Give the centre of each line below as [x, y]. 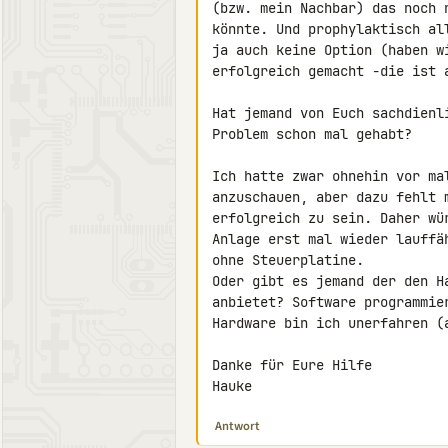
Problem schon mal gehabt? [312, 134]
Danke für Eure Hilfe [292, 365]
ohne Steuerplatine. [288, 260]
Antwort [237, 426]
